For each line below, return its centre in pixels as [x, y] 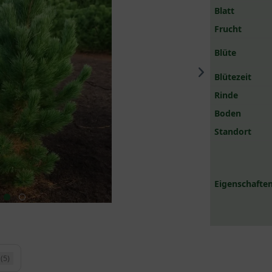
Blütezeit [233, 77]
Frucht [228, 29]
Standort [233, 131]
